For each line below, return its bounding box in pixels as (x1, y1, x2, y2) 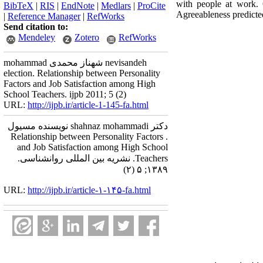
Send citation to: (4, 22, 68, 32)
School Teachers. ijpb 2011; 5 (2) (4, 89, 126, 99)
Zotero (75, 32, 99, 42)
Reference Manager (8, 11, 80, 21)
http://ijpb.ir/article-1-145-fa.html (28, 100, 149, 110)
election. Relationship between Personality (4, 68, 160, 78)
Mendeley (18, 32, 55, 42)
